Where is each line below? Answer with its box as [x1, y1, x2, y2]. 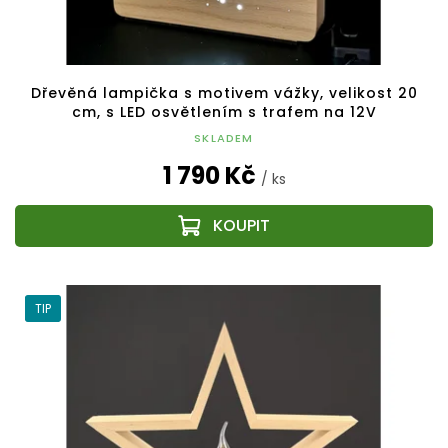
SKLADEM [194, 130, 254, 147]
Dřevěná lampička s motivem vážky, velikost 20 [30, 83, 418, 104]
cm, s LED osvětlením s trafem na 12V [71, 102, 377, 123]
